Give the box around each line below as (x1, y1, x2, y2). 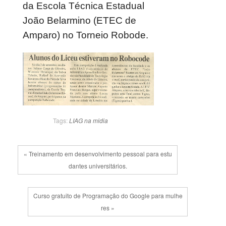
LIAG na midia (69, 116, 108, 125)
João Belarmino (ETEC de (23, 15, 136, 26)
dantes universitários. (68, 161, 127, 170)
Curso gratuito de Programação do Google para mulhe (33, 191, 183, 200)
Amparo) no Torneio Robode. (23, 30, 148, 40)
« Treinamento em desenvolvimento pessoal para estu (23, 149, 172, 158)
